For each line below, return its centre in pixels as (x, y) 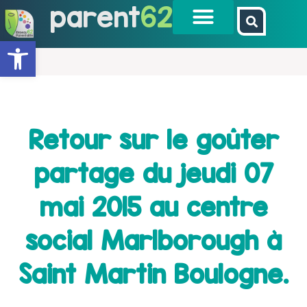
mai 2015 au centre (153, 207)
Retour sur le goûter (153, 139)
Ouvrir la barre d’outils (47, 47)
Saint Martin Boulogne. (153, 274)
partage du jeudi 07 (153, 173)
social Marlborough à (153, 240)
